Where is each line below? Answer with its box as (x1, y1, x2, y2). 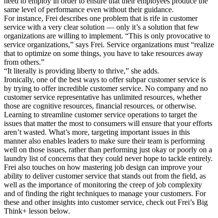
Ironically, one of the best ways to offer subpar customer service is (4, 75, 206, 84)
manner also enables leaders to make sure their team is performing (4, 136, 205, 145)
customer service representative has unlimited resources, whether (4, 92, 201, 101)
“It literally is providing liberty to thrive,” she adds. (4, 66, 159, 75)
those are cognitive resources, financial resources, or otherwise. (4, 101, 197, 110)
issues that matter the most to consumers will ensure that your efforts (4, 119, 212, 127)
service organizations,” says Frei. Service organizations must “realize (4, 40, 214, 49)
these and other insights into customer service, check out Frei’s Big (4, 198, 208, 206)
